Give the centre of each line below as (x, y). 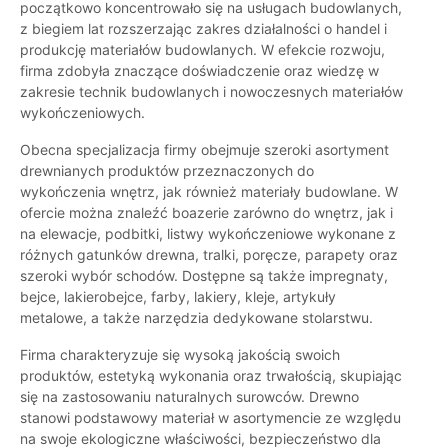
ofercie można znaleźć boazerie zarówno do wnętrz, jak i (206, 213)
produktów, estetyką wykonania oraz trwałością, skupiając (211, 376)
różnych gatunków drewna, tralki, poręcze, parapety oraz (209, 255)
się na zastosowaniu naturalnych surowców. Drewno (189, 397)
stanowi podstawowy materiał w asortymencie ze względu (210, 418)
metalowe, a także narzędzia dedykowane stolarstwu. (196, 318)
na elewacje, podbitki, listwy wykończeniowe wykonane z (208, 234)
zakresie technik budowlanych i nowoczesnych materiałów (211, 92)
